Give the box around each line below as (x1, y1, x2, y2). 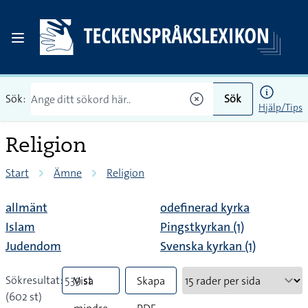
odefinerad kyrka (160, 199, 250, 216)
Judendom (5, 238, 61, 254)
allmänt (5, 199, 47, 216)
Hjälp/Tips (258, 101, 302, 113)
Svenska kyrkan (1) (160, 238, 256, 254)
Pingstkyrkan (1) (160, 219, 244, 235)
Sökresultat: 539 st (5, 273, 92, 287)
